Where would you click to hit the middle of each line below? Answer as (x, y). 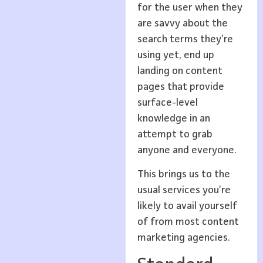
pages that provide (181, 87)
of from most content (188, 222)
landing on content (180, 71)
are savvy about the (182, 24)
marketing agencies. (183, 238)
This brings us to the (183, 175)
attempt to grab (175, 135)
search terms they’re (185, 40)
